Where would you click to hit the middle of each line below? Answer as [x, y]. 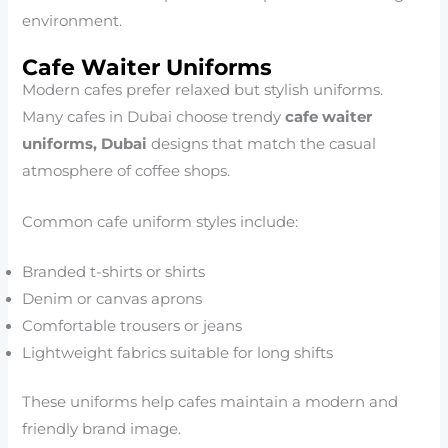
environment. [72, 20]
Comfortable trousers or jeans [132, 325]
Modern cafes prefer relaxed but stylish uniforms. [203, 90]
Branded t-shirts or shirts [114, 271]
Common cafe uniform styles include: [160, 221]
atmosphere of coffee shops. [126, 171]
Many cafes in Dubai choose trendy [154, 117]
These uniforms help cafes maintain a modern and [210, 401]
